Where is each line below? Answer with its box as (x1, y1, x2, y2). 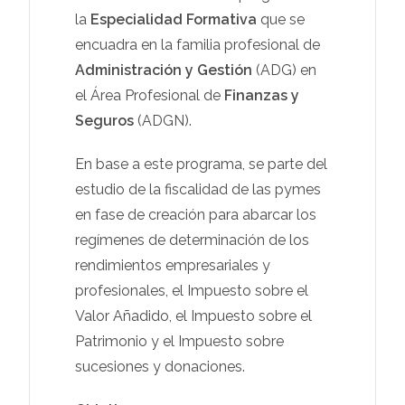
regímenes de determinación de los (75, 231, 310, 249)
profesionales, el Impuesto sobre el (75, 281, 309, 299)
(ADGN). (134, 111, 193, 129)
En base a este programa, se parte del (75, 155, 328, 173)
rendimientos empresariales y (75, 256, 271, 274)
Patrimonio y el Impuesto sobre (75, 332, 285, 350)
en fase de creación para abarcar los (75, 205, 317, 223)
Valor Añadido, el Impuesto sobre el (75, 306, 313, 325)
